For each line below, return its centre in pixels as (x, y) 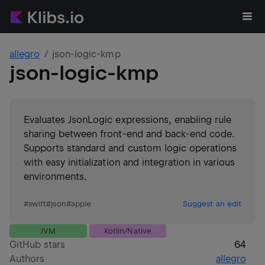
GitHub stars (38, 245)
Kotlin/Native (128, 231)
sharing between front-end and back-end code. (129, 134)
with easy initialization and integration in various (130, 162)
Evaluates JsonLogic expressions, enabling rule (128, 120)
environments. (55, 177)
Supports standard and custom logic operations (130, 148)
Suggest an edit (212, 204)
